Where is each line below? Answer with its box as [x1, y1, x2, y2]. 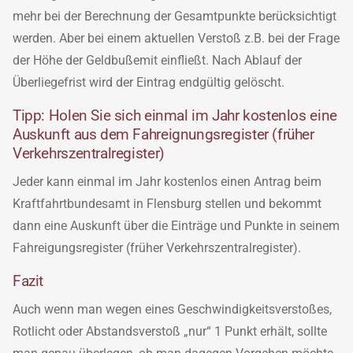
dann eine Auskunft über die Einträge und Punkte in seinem [13, 217, 340, 233]
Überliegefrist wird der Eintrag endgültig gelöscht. [13, 74, 284, 90]
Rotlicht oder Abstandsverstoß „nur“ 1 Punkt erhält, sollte [13, 323, 327, 339]
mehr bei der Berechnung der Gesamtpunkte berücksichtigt [13, 8, 336, 24]
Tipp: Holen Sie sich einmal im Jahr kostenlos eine [13, 106, 337, 124]
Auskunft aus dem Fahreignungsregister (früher [13, 124, 314, 143]
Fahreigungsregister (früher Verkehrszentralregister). [13, 240, 301, 255]
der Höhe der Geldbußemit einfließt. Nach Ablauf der [13, 52, 302, 68]
